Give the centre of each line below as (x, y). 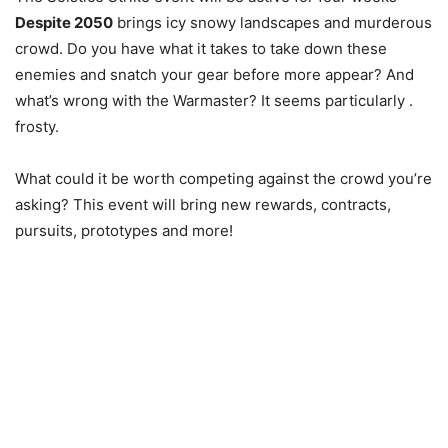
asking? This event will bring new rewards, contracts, (203, 204)
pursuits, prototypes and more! (124, 230)
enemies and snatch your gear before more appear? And (214, 74)
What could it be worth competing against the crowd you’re (223, 178)
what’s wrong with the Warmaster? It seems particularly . (214, 100)
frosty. (37, 126)
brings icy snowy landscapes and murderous (272, 22)
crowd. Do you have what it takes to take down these (201, 48)
